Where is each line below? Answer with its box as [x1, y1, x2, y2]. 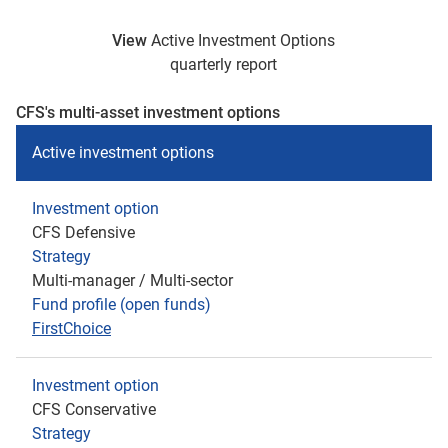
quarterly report [170, 55, 278, 74]
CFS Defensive [32, 223, 135, 242]
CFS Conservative [32, 400, 156, 419]
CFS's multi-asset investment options [16, 103, 280, 122]
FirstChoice [32, 319, 111, 338]
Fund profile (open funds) [32, 295, 211, 314]
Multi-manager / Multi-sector [32, 271, 233, 290]
